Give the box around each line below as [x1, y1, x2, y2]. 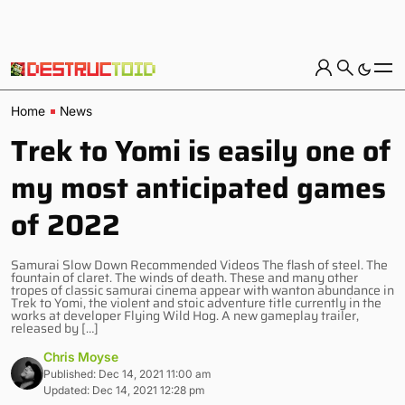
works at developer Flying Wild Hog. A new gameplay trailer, [11, 306, 359, 325]
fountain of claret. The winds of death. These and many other [11, 268, 358, 287]
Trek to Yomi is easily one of [11, 128, 391, 174]
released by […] [11, 318, 99, 338]
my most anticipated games [11, 165, 386, 211]
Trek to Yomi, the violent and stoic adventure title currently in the [11, 293, 381, 313]
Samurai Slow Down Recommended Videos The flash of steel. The [11, 255, 388, 275]
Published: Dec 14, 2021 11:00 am [43, 367, 211, 381]
